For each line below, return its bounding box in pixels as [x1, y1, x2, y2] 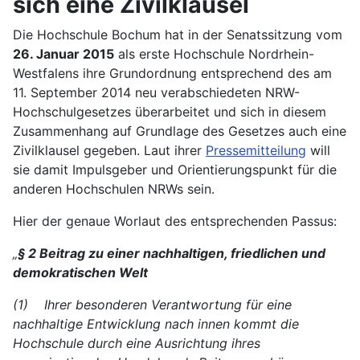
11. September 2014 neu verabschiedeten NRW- [13, 84, 300, 100]
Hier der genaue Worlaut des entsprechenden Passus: [13, 212, 337, 229]
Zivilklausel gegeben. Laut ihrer [13, 141, 206, 158]
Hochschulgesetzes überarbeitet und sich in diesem [13, 103, 326, 120]
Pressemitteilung [206, 141, 306, 158]
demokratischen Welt [13, 264, 148, 280]
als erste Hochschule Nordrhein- [114, 45, 314, 62]
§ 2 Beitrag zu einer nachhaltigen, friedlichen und [18, 244, 325, 261]
